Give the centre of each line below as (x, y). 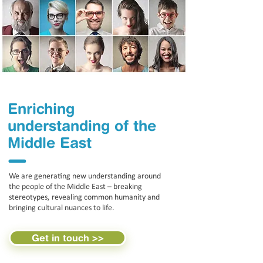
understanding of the (82, 125)
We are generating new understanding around (85, 176)
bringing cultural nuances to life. (64, 208)
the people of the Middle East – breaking (75, 187)
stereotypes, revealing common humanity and (84, 198)
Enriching (41, 108)
